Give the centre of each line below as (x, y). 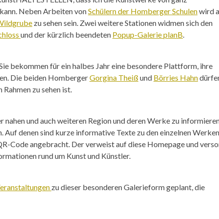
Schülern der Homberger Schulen (143, 11)
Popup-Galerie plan (145, 34)
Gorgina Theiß (114, 77)
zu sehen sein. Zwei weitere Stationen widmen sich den (122, 22)
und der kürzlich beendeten (66, 34)
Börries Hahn (176, 77)
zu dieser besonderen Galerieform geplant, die (128, 187)
